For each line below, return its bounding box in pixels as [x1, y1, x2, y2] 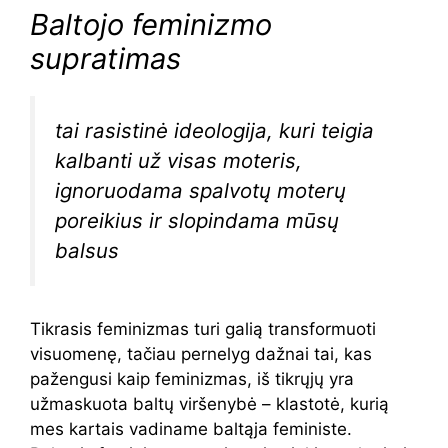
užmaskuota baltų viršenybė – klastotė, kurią [30, 393, 389, 414]
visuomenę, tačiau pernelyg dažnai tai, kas [30, 343, 372, 364]
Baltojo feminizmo [30, 7, 272, 42]
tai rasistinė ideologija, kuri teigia [55, 118, 374, 143]
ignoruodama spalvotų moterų [55, 178, 346, 203]
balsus [55, 238, 119, 263]
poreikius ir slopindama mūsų [55, 208, 339, 233]
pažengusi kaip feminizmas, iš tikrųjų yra [30, 368, 354, 389]
